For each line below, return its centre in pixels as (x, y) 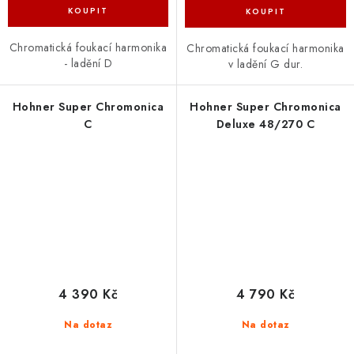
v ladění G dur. (265, 64)
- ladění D (88, 64)
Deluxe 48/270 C (265, 124)
